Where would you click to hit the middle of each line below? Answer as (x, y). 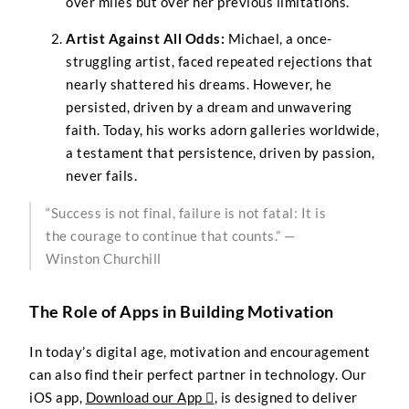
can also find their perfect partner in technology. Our (198, 375)
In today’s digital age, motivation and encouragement (199, 352)
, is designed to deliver (286, 398)
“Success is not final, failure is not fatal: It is (186, 212)
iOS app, (58, 398)
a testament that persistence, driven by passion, (220, 153)
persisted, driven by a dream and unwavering (209, 107)
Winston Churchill (104, 258)
